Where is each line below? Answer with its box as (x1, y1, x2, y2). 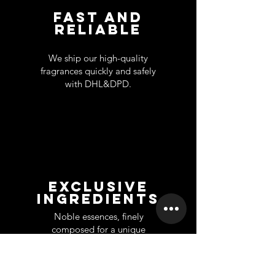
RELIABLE (55, 20, 142, 38)
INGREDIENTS (37, 190, 160, 207)
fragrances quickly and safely (40, 64, 156, 77)
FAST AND (53, 8, 143, 26)
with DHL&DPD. (64, 77, 131, 90)
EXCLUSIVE (48, 177, 149, 195)
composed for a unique (52, 223, 145, 235)
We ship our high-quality (48, 52, 148, 64)
